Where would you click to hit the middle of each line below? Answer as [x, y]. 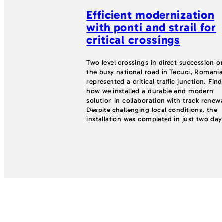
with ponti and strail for [151, 28]
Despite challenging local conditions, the [152, 110]
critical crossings [133, 40]
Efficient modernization [150, 15]
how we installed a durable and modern [150, 91]
